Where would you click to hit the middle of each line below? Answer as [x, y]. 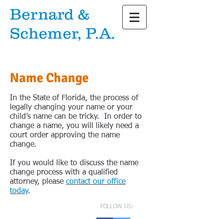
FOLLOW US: [117, 207]
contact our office [96, 182]
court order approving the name [65, 135]
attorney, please [38, 182]
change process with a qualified [64, 173]
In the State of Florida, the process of [74, 98]
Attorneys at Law [78, 53]
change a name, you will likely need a [74, 126]
